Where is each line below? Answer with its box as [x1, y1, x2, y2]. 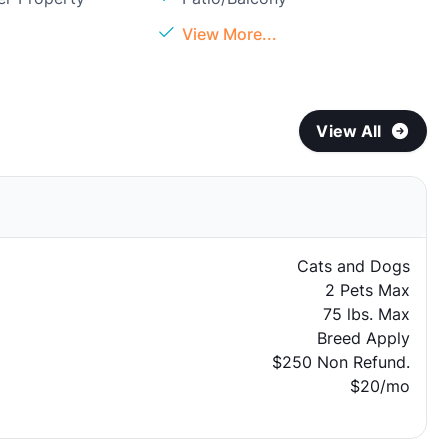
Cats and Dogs [296, 256, 410, 276]
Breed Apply [316, 328, 410, 348]
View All [316, 121, 382, 141]
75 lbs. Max [322, 304, 410, 324]
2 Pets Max [324, 280, 410, 300]
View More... [182, 24, 278, 44]
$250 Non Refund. [271, 352, 410, 372]
